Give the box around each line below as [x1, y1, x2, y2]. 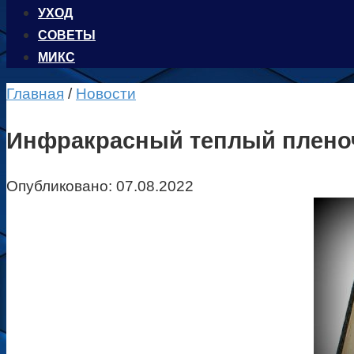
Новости [76, 85, 136, 102]
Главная [6, 85, 64, 102]
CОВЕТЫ [38, 28, 96, 42]
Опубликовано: [6, 178, 112, 195]
